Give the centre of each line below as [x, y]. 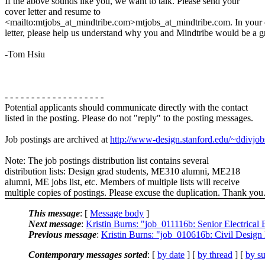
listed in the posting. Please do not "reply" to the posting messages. [129, 118]
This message [54, 213]
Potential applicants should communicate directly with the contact [126, 107]
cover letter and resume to [53, 11]
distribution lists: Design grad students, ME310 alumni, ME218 [122, 171]
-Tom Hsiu [25, 54]
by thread [215, 254]
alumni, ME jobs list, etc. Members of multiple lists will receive [122, 182]
